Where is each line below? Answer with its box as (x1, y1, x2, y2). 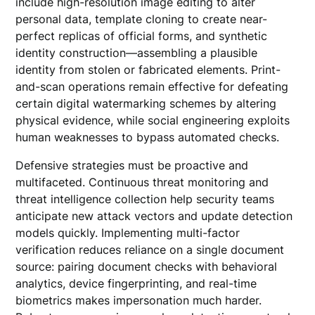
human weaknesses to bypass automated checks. (15, 130, 280, 144)
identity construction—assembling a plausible (15, 46, 258, 60)
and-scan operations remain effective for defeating (15, 79, 289, 94)
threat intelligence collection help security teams (15, 192, 275, 206)
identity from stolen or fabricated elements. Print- (15, 63, 281, 77)
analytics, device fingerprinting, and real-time (15, 276, 257, 290)
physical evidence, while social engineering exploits (15, 113, 290, 127)
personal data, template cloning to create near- (15, 12, 268, 26)
